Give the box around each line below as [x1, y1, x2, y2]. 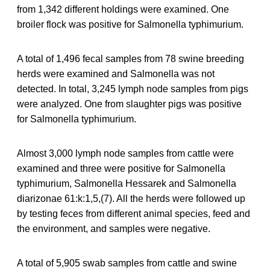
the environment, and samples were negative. [17, 223, 210, 234]
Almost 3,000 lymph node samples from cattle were [17, 148, 234, 159]
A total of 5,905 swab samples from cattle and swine [17, 257, 237, 268]
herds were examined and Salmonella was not [17, 68, 215, 79]
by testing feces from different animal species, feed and [17, 208, 250, 219]
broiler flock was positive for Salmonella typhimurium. [17, 19, 243, 30]
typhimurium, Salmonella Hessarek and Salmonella [17, 178, 236, 189]
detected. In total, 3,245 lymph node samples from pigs [17, 83, 248, 94]
